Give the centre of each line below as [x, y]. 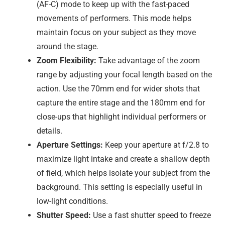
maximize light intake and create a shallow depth [123, 159]
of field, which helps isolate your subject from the [123, 173]
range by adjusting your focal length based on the [124, 74]
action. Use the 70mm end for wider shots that [118, 88]
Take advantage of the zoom [148, 60]
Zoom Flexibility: [67, 60]
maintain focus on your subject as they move [116, 32]
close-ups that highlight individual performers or [121, 117]
